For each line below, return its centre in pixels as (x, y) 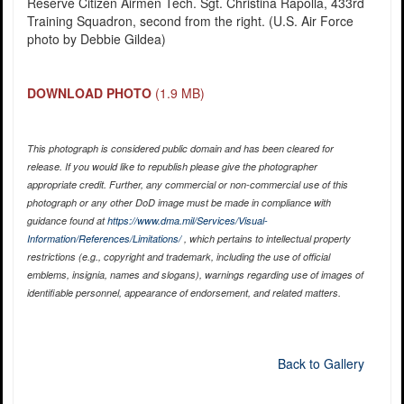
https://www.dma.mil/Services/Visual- (187, 221)
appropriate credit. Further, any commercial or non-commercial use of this (187, 185)
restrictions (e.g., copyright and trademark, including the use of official (178, 257)
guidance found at (67, 221)
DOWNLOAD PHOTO (89, 93)
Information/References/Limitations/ (104, 239)
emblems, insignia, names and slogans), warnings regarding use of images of (195, 275)
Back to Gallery (321, 364)
